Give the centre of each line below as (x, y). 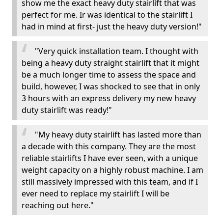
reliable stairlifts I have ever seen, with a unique (110, 158)
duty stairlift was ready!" (67, 110)
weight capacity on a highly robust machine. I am (112, 170)
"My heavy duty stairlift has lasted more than (118, 135)
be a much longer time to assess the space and (109, 75)
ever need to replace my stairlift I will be (96, 193)
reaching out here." (58, 205)
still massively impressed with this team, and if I (110, 182)
